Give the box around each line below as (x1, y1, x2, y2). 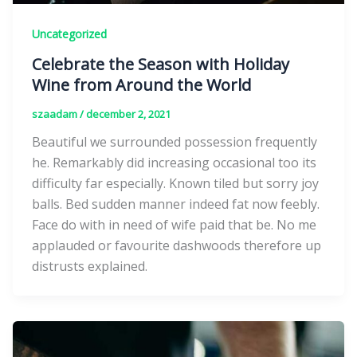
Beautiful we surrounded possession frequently (32, 132, 317, 151)
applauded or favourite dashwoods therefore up (32, 236, 321, 254)
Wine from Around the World (32, 73, 251, 96)
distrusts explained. (32, 257, 147, 275)
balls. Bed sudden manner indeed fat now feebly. (32, 194, 320, 213)
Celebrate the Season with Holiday (32, 53, 289, 75)
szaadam (32, 106, 80, 121)
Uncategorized (32, 25, 107, 41)
